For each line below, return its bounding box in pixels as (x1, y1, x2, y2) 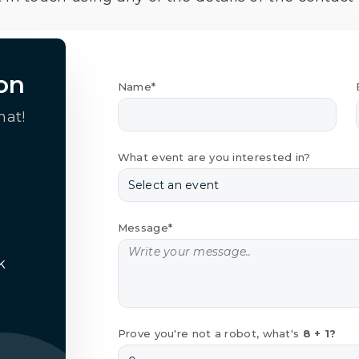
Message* (117, 220, 173, 234)
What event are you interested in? (117, 150, 311, 163)
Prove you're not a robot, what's (117, 326, 303, 340)
